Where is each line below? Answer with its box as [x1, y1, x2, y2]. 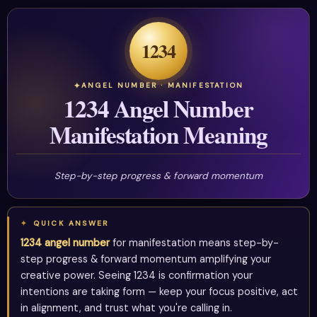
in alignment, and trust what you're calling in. [21, 301, 233, 315]
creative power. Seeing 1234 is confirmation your [21, 269, 253, 282]
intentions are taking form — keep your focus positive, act [21, 285, 299, 299]
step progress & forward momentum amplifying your [21, 253, 272, 266]
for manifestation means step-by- [110, 236, 279, 250]
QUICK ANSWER [33, 219, 109, 229]
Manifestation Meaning [49, 117, 268, 151]
